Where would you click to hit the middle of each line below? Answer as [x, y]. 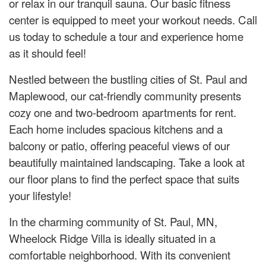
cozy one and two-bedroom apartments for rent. [123, 112]
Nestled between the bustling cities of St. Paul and [128, 79]
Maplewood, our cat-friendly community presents [125, 96]
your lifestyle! [40, 195]
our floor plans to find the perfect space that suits [124, 179]
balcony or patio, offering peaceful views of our [119, 145]
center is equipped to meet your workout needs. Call [133, 20]
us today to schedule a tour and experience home [126, 36]
